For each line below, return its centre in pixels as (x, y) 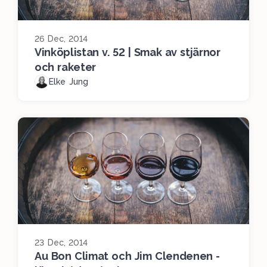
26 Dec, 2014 (61, 39)
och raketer (66, 67)
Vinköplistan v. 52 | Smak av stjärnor (128, 52)
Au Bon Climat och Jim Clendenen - (128, 256)
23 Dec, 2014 (61, 243)
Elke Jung (69, 82)
